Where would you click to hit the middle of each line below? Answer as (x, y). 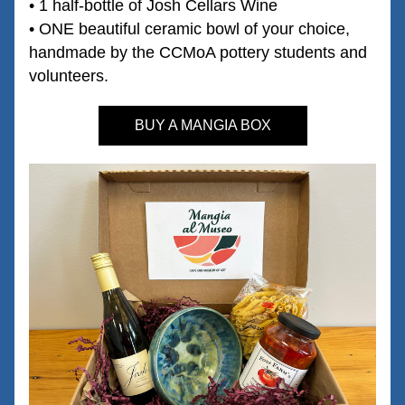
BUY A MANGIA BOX (202, 125)
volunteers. (71, 76)
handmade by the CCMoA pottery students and (198, 52)
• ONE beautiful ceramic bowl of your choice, (189, 29)
